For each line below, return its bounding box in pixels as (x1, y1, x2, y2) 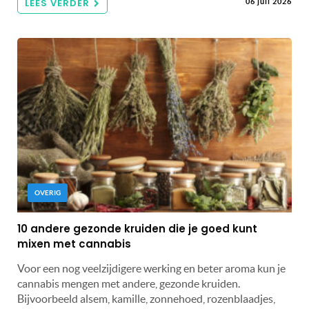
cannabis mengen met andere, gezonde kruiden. (17, 277, 240, 290)
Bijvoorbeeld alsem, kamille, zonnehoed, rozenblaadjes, (17, 292, 275, 305)
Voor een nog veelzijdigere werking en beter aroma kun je (17, 261, 286, 275)
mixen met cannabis (17, 236, 131, 251)
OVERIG (34, 188, 61, 197)
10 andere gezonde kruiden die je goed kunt (17, 221, 257, 236)
